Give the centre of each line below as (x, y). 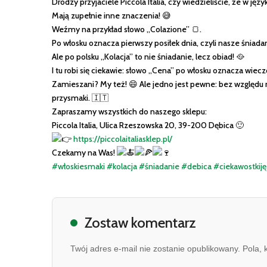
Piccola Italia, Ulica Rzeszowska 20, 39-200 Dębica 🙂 (148, 125)
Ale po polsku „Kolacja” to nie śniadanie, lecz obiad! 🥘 (148, 57)
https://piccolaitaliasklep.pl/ (123, 139)
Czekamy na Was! (84, 153)
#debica (196, 167)
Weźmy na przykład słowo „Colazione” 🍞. (127, 30)
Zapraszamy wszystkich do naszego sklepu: (129, 112)
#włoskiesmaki (78, 167)
